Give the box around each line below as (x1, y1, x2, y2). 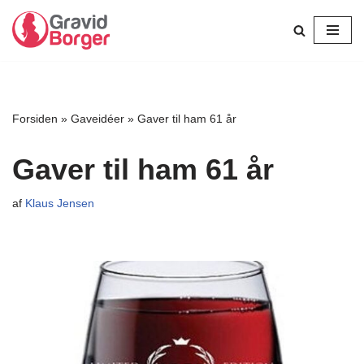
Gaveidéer (71, 111, 124, 125)
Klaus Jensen (25, 197, 94, 210)
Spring (12, 37, 46, 50)
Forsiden (12, 111, 58, 125)
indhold (12, 76, 50, 89)
